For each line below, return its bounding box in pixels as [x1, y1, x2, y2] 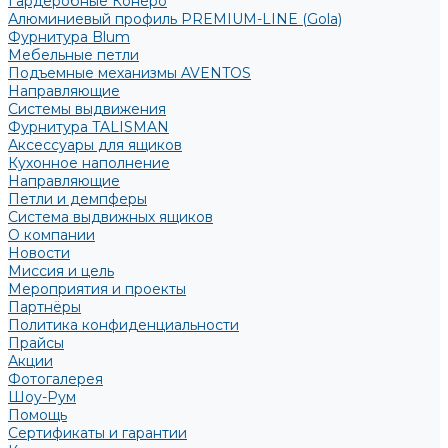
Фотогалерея [8, 370, 103, 388]
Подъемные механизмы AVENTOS [8, 64, 251, 82]
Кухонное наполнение [8, 154, 170, 172]
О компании [8, 226, 95, 244]
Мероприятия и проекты [8, 280, 186, 298]
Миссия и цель [8, 262, 114, 280]
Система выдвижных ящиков [8, 208, 213, 226]
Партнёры [8, 298, 81, 316]
